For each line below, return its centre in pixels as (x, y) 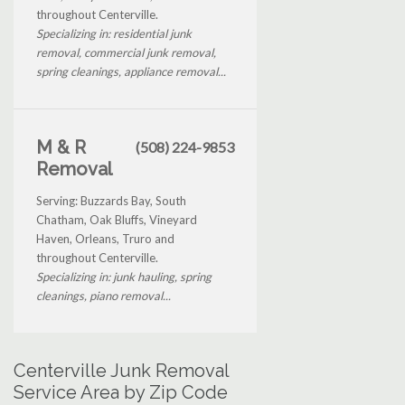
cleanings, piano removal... (104, 295)
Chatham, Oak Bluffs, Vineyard (117, 219)
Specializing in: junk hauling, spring (124, 276)
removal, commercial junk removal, (126, 52)
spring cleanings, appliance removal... (131, 71)
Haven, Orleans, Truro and (105, 238)
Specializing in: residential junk (114, 33)
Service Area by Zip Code (121, 392)
